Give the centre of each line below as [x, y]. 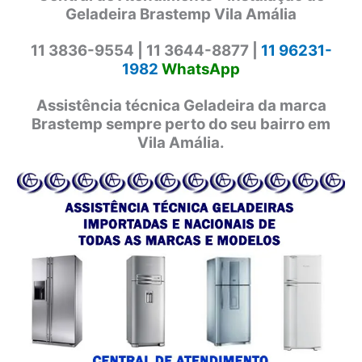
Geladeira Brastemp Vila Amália [181, 15]
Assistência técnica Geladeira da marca [181, 105]
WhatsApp [199, 69]
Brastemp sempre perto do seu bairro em [181, 124]
